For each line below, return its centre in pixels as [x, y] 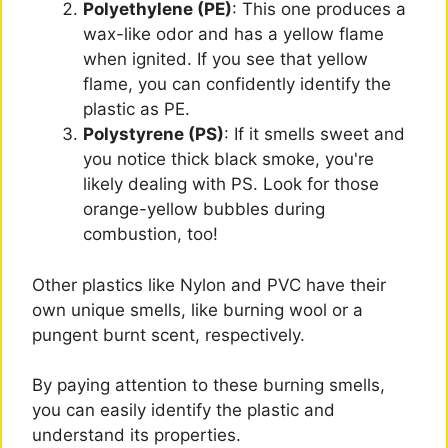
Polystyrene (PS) [153, 134]
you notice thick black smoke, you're [228, 159]
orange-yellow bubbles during [204, 209]
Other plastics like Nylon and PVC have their [209, 284]
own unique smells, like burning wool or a [197, 309]
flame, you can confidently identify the [237, 84]
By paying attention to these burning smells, [208, 385]
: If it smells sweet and [314, 134]
